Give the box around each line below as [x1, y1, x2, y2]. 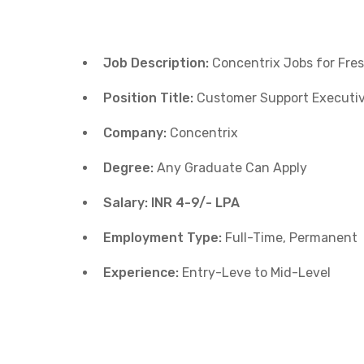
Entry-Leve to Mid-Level [179, 265, 331, 281]
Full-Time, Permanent [222, 230, 357, 246]
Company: [103, 125, 167, 141]
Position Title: [103, 90, 193, 106]
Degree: [103, 160, 154, 176]
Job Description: [103, 55, 209, 71]
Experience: [103, 265, 179, 281]
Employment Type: [103, 230, 222, 246]
